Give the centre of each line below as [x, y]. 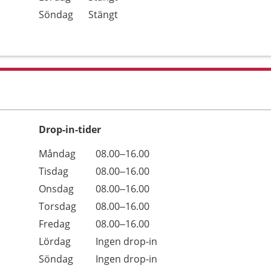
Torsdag [57, 206]
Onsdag [56, 189]
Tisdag [54, 171]
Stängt [103, 15]
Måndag [57, 154]
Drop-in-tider [70, 129]
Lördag [55, 241]
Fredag [54, 224]
